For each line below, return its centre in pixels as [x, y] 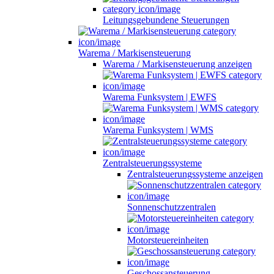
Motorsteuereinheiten [168, 240]
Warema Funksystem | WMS [158, 130]
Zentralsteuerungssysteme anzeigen [195, 174]
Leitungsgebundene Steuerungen [166, 20]
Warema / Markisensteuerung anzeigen [177, 64]
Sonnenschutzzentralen [172, 207]
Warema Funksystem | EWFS [160, 97]
